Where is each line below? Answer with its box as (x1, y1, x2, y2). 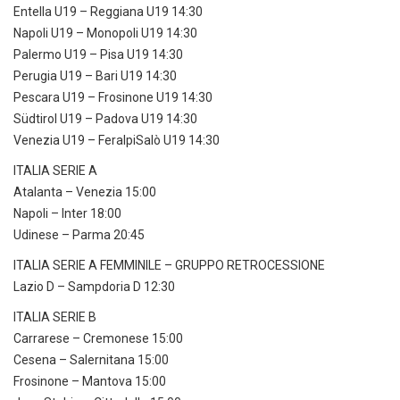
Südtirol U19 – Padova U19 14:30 (13, 112, 197, 127)
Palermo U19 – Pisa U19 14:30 (13, 47, 183, 62)
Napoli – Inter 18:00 (13, 206, 121, 221)
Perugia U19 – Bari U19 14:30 (13, 69, 177, 84)
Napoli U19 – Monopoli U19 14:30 (13, 26, 197, 41)
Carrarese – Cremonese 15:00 (13, 331, 183, 346)
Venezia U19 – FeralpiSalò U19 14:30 (13, 133, 220, 148)
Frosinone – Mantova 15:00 (13, 374, 166, 389)
